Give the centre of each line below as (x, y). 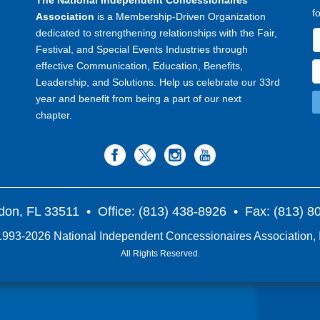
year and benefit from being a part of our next (139, 99)
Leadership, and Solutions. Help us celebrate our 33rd (158, 82)
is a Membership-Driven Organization (180, 17)
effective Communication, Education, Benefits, (140, 66)
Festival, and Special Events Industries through (142, 50)
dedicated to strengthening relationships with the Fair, (157, 33)
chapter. (56, 115)
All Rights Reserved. (160, 254)
